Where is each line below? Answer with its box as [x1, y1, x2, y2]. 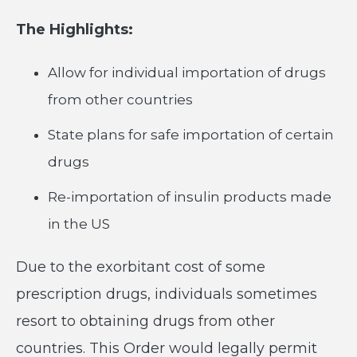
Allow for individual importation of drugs [48, 65, 326, 80]
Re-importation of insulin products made [48, 189, 331, 205]
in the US [48, 216, 110, 232]
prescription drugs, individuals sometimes [16, 285, 317, 303]
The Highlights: [16, 21, 133, 38]
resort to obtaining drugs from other [16, 312, 275, 330]
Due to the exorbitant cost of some [16, 258, 265, 276]
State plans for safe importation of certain [48, 127, 334, 143]
